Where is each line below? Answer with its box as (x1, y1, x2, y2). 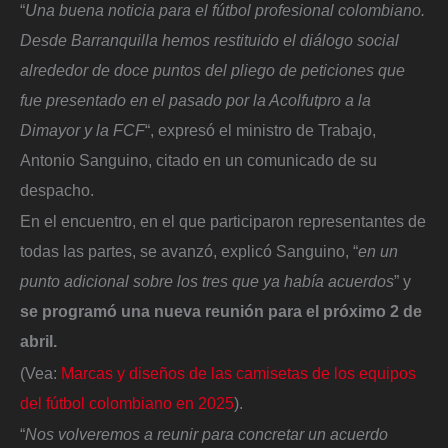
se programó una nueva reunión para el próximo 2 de (20, 302, 422, 321)
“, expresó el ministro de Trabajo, (145, 120, 376, 139)
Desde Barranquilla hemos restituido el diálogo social (20, 30, 399, 49)
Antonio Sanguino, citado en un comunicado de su (20, 150, 377, 169)
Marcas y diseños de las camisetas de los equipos (61, 363, 416, 382)
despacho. (20, 180, 94, 199)
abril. (20, 332, 57, 351)
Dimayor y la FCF (20, 120, 145, 139)
